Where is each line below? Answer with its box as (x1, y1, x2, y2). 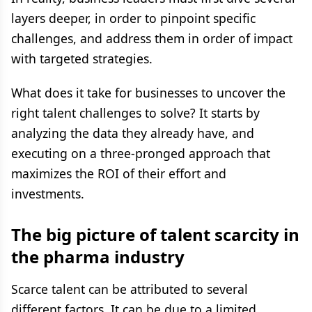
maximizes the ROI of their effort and (11, 165, 226, 182)
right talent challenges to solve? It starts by (11, 104, 260, 121)
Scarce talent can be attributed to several (11, 281, 248, 297)
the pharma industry (11, 245, 185, 268)
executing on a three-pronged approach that (11, 145, 270, 162)
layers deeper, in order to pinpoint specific (11, 10, 256, 26)
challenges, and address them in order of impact (11, 30, 292, 47)
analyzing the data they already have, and (11, 125, 254, 141)
